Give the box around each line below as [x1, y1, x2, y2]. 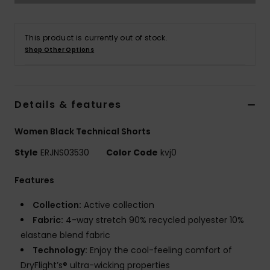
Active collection [81, 199, 154, 212]
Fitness [217, 143, 250, 155]
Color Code [106, 146, 158, 159]
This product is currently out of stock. [25, 33, 168, 43]
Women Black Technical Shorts [14, 125, 151, 138]
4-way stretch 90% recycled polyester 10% [63, 214, 244, 227]
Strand [217, 1, 251, 13]
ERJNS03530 [38, 146, 92, 159]
